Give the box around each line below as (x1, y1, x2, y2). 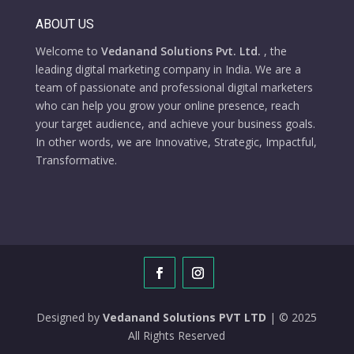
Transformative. (35, 152, 117, 168)
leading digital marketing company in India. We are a (35, 61, 301, 77)
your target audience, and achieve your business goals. (35, 115, 315, 131)
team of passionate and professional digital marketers (35, 79, 313, 95)
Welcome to (35, 43, 101, 58)
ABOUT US (35, 16, 94, 32)
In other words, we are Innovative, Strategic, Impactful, (35, 134, 317, 149)
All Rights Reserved (128, 328, 226, 344)
